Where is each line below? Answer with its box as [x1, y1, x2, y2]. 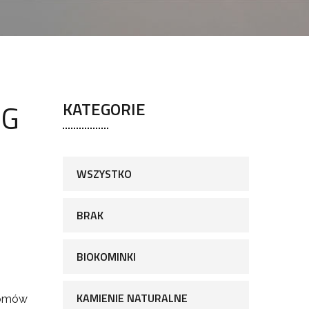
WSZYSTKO [77, 166, 132, 182]
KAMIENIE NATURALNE [77, 290, 188, 306]
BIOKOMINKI [77, 248, 136, 265]
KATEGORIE [63, 97, 146, 121]
